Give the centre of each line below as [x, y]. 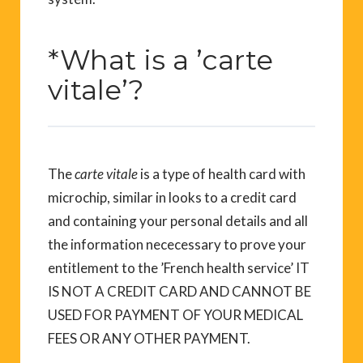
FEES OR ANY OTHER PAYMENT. [149, 338]
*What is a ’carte [160, 60]
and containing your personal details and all [178, 220]
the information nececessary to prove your [177, 244]
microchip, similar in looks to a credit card [172, 197]
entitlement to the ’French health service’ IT [179, 267]
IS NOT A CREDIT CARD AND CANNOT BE [179, 291]
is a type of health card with [222, 173]
